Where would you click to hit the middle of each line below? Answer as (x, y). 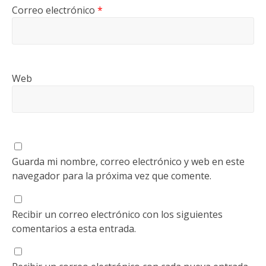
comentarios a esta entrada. (74, 228)
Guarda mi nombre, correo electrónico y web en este (128, 161)
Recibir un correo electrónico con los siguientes (117, 214)
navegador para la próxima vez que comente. (111, 175)
